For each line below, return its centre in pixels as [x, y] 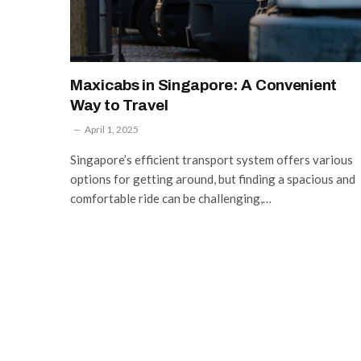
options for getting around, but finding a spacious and [213, 178]
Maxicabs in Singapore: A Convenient [204, 85]
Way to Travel [119, 105]
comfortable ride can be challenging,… [171, 198]
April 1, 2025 [112, 129]
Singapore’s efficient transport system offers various [212, 159]
